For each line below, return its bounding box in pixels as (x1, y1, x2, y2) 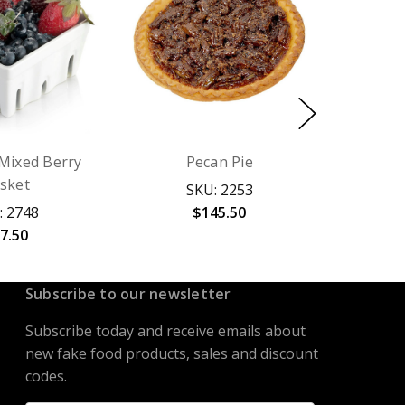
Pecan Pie (185, 152, 253, 173)
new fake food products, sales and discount (24, 344, 318, 364)
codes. (24, 366, 67, 387)
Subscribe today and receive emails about (24, 321, 306, 342)
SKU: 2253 (185, 180, 253, 201)
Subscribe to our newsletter (24, 284, 231, 305)
